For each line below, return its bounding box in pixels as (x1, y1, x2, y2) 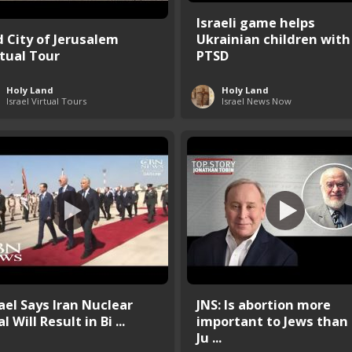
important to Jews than (196, 311, 348, 330)
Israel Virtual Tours (6, 94, 86, 107)
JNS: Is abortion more (196, 295, 331, 313)
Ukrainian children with (196, 29, 350, 48)
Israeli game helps (196, 13, 315, 31)
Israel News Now (222, 94, 291, 107)
